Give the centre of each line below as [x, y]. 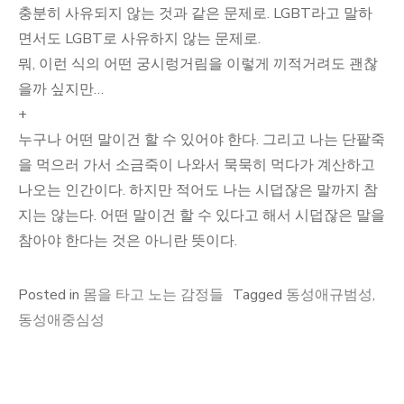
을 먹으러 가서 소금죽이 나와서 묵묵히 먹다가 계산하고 [197, 165]
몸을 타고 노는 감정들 [153, 295]
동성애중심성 [61, 320]
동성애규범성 [329, 295]
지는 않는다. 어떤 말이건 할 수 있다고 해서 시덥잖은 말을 [202, 216]
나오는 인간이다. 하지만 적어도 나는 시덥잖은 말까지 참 [198, 190]
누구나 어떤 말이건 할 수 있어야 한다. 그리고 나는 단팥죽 [202, 140]
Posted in [50, 295]
